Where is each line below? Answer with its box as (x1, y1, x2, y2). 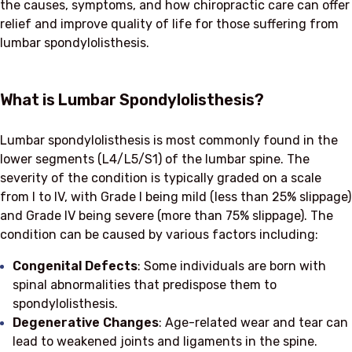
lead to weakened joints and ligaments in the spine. (13, 333, 317, 349)
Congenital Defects (13, 258, 137, 273)
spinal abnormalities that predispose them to (13, 277, 277, 292)
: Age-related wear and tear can (159, 314, 348, 330)
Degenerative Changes (13, 314, 159, 330)
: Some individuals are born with (137, 258, 326, 273)
